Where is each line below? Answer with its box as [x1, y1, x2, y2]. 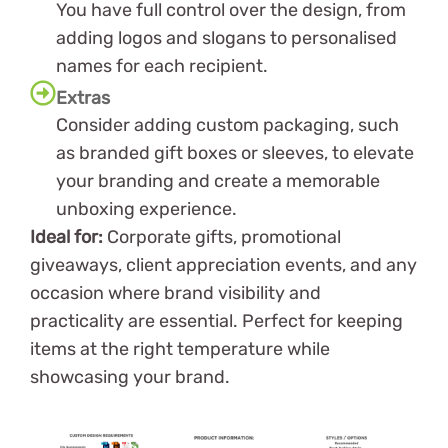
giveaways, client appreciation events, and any [30, 253, 417, 276]
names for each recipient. [56, 54, 268, 77]
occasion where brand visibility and [30, 281, 321, 304]
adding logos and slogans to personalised [56, 26, 397, 49]
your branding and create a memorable [56, 169, 380, 192]
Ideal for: [30, 225, 107, 248]
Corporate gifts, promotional [107, 225, 341, 248]
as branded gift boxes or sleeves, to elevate [56, 141, 414, 164]
